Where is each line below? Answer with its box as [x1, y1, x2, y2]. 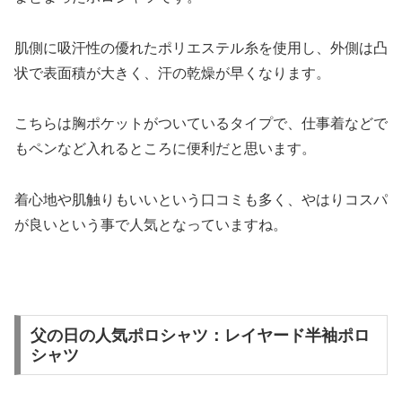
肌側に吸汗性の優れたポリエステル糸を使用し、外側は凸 [14, 39, 388, 56]
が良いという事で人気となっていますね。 [14, 217, 287, 233]
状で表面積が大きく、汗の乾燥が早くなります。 [14, 65, 330, 81]
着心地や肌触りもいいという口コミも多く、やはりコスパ [14, 192, 388, 208]
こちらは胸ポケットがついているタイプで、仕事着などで [14, 116, 388, 132]
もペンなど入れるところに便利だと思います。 [14, 141, 316, 157]
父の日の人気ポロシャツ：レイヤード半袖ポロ [30, 326, 370, 345]
